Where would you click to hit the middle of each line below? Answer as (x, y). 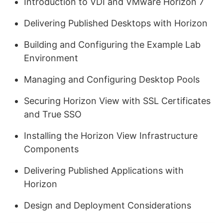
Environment (51, 58)
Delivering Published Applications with (104, 170)
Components (51, 149)
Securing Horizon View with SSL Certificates (117, 101)
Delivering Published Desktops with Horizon (116, 23)
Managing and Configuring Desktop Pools (112, 79)
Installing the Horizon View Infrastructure (111, 136)
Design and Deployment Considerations (108, 205)
